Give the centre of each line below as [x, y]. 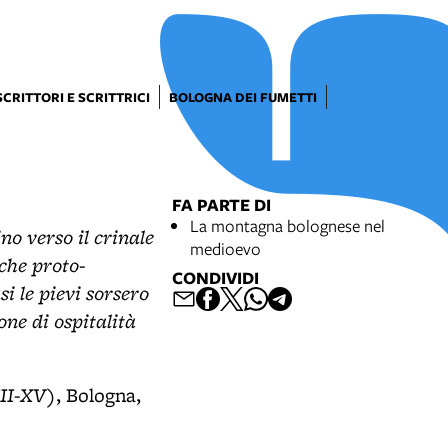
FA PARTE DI [221, 204]
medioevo [225, 248]
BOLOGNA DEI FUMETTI [243, 97]
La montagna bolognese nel [287, 225]
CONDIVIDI [215, 277]
